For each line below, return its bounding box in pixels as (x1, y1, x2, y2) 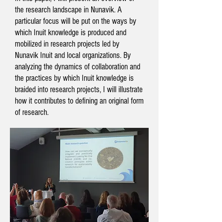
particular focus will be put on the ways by (15, 16, 136, 26)
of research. (15, 108, 51, 117)
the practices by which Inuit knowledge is (15, 73, 134, 83)
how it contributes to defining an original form (15, 96, 144, 106)
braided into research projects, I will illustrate (15, 85, 143, 94)
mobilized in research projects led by (15, 39, 119, 49)
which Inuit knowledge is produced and (15, 28, 126, 37)
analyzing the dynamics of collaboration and (15, 62, 140, 71)
